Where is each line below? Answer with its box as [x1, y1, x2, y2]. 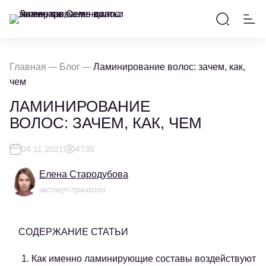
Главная [9, 62, 46, 72]
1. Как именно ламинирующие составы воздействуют [21, 254, 256, 264]
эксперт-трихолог [39, 185, 106, 194]
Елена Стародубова [39, 169, 128, 179]
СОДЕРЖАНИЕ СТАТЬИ [18, 227, 128, 237]
